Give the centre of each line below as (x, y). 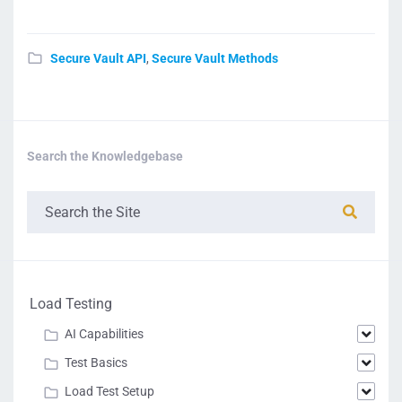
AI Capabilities (104, 334)
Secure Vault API (98, 58)
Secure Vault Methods (215, 58)
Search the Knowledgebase (105, 156)
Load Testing (71, 304)
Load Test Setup (109, 391)
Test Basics (96, 363)
